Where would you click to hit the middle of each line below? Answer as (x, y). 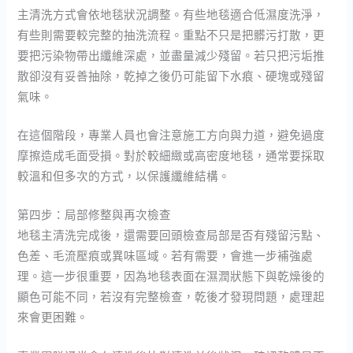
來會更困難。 (53, 317)
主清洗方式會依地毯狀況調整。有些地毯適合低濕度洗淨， (171, 14)
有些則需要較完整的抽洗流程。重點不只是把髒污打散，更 (171, 34)
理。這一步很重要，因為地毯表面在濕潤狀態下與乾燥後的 (171, 276)
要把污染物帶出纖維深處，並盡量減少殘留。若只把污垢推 (171, 55)
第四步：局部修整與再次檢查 (95, 215)
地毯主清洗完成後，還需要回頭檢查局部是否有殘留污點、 (171, 235)
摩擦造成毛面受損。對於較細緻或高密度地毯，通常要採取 (171, 155)
